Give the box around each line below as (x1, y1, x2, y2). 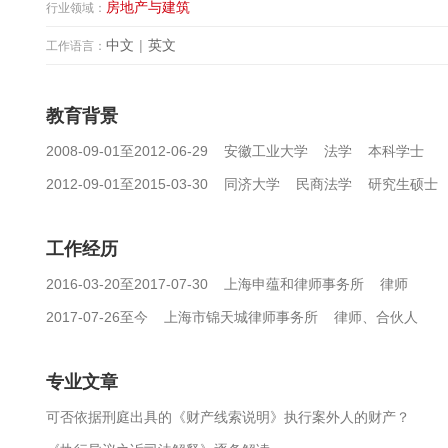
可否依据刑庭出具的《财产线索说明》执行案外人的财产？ (45, 409, 410, 425)
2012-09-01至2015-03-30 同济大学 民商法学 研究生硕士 (45, 176, 438, 192)
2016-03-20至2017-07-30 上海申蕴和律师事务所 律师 (45, 276, 408, 292)
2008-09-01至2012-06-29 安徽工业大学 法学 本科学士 (45, 143, 424, 159)
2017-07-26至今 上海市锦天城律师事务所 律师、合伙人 (45, 309, 418, 325)
